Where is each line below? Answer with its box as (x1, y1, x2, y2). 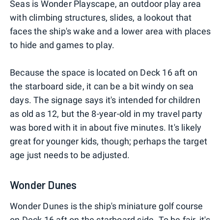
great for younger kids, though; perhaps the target (10, 136, 208, 147)
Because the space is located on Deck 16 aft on (10, 67, 198, 78)
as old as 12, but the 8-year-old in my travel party (10, 109, 203, 119)
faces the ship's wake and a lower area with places (10, 26, 211, 37)
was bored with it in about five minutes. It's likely (10, 122, 202, 133)
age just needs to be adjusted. (10, 150, 130, 161)
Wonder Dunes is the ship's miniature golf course (10, 201, 203, 212)
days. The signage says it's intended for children (10, 95, 200, 106)
